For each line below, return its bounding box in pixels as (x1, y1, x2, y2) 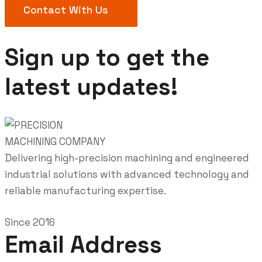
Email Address (5, 229, 162, 260)
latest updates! (5, 71, 178, 102)
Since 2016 (5, 215, 55, 229)
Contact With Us (23, 2, 108, 16)
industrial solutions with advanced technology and (5, 167, 249, 181)
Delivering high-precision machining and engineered (5, 151, 249, 164)
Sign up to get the (5, 42, 209, 73)
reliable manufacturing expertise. (5, 184, 166, 197)
